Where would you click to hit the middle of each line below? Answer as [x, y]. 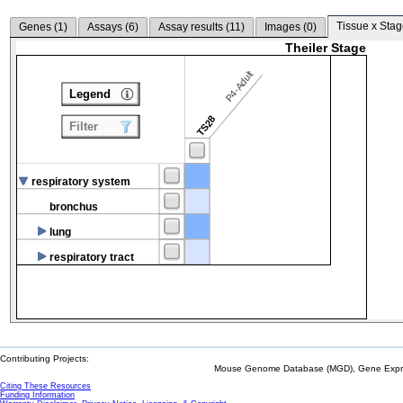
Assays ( [107, 27]
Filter [84, 127]
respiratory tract [92, 257]
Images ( [285, 27]
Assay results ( [193, 27]
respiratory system [81, 181]
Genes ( [38, 27]
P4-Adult [239, 86]
